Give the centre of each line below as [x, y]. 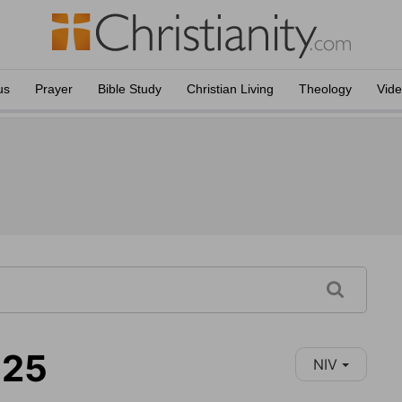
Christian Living [230, 89]
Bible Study [130, 89]
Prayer [54, 89]
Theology [325, 89]
